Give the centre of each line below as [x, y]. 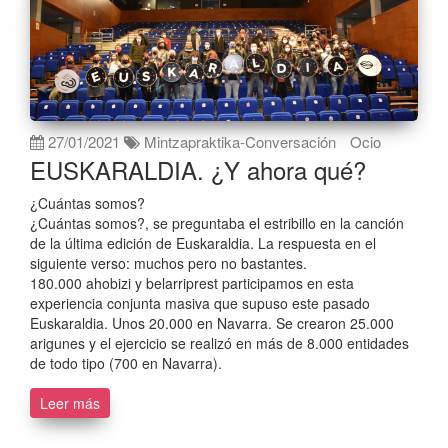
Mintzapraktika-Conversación [240, 141]
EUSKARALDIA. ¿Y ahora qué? [198, 169]
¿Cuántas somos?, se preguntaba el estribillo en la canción [217, 222]
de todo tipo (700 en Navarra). [126, 362]
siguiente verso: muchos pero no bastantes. [168, 262]
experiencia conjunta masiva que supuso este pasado [200, 302]
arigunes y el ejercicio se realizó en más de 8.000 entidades [219, 342]
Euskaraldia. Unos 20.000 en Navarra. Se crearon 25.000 [212, 322]
